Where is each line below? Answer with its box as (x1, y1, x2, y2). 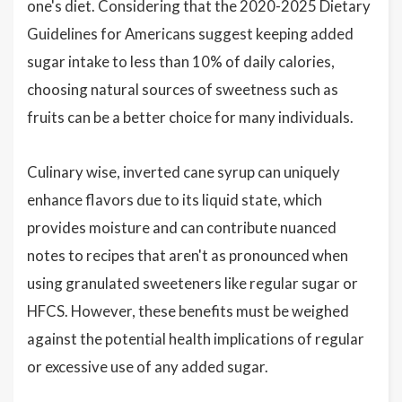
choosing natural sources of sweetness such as (27, 80, 338, 99)
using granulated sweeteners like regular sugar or (27, 274, 358, 293)
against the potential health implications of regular (27, 329, 364, 348)
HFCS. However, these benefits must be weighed (27, 301, 349, 320)
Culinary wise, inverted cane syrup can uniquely (27, 162, 340, 181)
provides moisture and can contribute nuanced (27, 218, 336, 237)
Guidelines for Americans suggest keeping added (27, 24, 354, 43)
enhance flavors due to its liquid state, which (27, 190, 322, 209)
